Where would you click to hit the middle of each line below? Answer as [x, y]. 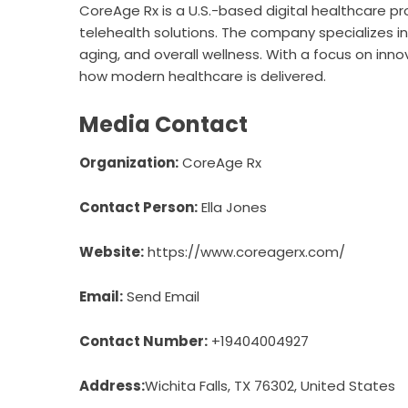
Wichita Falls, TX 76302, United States [270, 386]
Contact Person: [138, 207]
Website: [112, 252]
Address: [112, 386]
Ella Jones [232, 207]
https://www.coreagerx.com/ [246, 252]
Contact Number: [143, 341]
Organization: [129, 163]
